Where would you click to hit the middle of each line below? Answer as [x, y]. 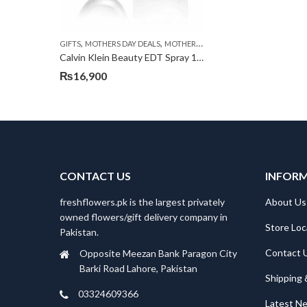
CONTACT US [95, 176]
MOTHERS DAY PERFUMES [180, 44]
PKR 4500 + [278, 44]
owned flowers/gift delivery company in [144, 217]
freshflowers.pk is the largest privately [142, 202]
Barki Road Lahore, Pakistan [138, 269]
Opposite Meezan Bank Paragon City [158, 254]
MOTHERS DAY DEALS [123, 44]
